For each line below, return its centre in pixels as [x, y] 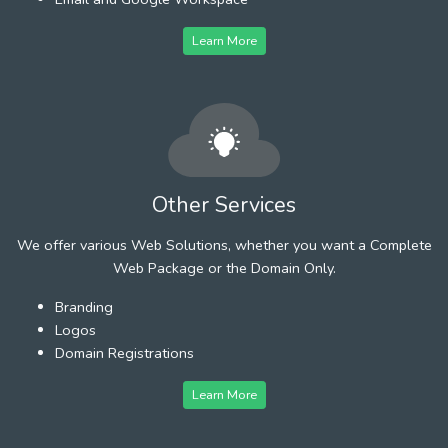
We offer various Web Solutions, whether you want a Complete [224, 244]
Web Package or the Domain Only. [224, 267]
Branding [84, 306]
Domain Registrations [124, 352]
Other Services [224, 204]
